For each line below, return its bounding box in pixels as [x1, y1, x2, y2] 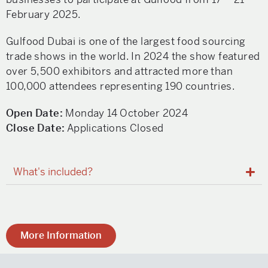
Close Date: [6, 121, 65, 135]
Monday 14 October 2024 [63, 106, 188, 120]
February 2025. [6, 8, 81, 21]
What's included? [13, 165, 93, 178]
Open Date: [6, 106, 63, 120]
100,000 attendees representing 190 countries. [6, 80, 235, 93]
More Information [20, 229, 102, 242]
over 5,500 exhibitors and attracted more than [6, 65, 233, 78]
